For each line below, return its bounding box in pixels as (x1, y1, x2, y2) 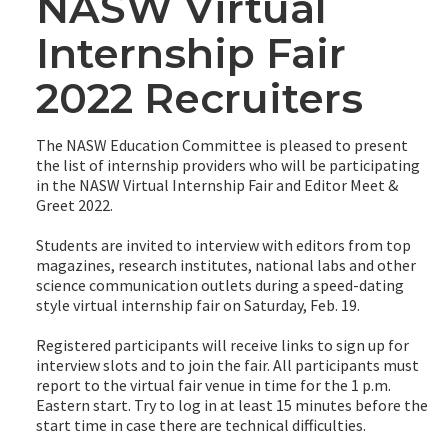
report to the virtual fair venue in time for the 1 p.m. (36, 374, 391, 395)
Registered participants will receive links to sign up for (36, 334, 409, 355)
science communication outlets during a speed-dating (36, 274, 404, 295)
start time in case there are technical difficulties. (36, 414, 366, 435)
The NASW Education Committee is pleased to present (36, 134, 408, 155)
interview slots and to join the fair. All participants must (36, 354, 419, 375)
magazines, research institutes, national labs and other (36, 254, 416, 275)
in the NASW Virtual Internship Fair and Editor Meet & (36, 174, 398, 195)
